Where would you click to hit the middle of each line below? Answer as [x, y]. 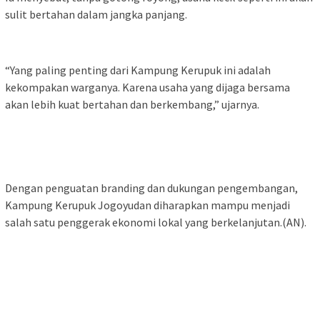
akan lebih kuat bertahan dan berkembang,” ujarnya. [132, 104]
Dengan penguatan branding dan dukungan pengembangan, [151, 187]
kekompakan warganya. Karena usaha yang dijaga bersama [147, 87]
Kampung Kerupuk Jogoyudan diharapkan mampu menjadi [147, 205]
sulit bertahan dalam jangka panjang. [96, 14]
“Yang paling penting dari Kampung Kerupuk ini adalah [138, 70]
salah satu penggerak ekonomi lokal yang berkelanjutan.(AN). [156, 222]
